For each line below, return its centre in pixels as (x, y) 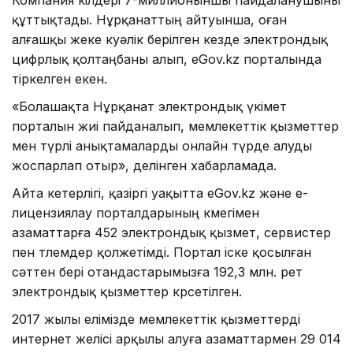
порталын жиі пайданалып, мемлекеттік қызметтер (175, 126)
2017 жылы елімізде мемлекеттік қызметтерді (156, 319)
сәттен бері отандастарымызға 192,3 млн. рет (157, 271)
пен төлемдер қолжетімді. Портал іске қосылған (162, 252)
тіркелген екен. (59, 78)
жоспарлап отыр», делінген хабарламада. (144, 165)
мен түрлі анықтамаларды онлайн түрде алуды (162, 145)
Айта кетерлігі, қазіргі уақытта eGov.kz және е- (160, 193)
